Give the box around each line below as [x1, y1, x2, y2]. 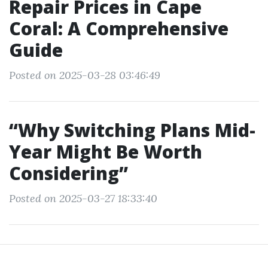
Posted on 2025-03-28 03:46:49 [9, 68, 160, 82]
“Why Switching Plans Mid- [9, 118, 255, 142]
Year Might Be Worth [9, 139, 202, 164]
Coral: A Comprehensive [9, 16, 229, 41]
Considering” [9, 161, 128, 185]
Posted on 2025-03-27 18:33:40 [9, 191, 157, 205]
